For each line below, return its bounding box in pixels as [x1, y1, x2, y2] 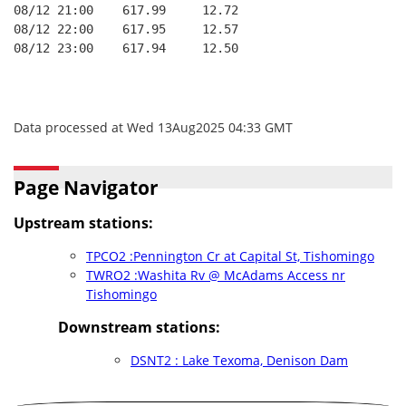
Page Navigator [14, 175, 159, 200]
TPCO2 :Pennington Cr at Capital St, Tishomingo [86, 247, 374, 265]
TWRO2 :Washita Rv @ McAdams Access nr [86, 266, 345, 284]
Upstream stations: [14, 213, 153, 233]
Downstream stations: [58, 317, 220, 337]
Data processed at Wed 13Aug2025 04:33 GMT [14, 119, 293, 136]
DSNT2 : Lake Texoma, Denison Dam [130, 352, 348, 369]
